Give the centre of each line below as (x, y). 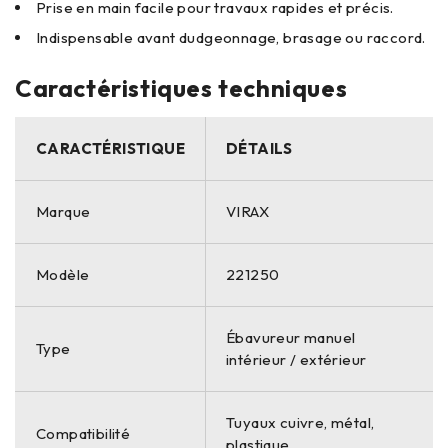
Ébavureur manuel (291, 337)
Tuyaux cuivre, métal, (300, 422)
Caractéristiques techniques (181, 88)
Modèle (63, 274)
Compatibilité (83, 433)
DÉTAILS (259, 148)
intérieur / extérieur (296, 359)
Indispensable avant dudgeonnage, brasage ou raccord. (231, 37)
